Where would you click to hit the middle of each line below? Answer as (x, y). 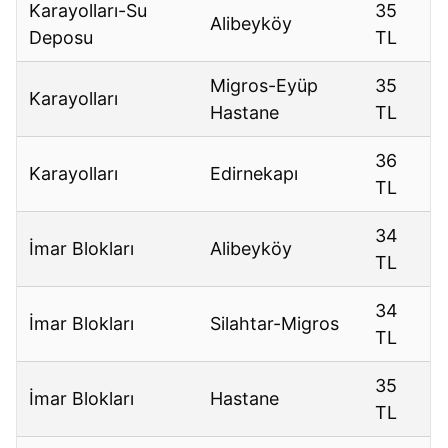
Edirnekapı (254, 174)
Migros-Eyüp (264, 86)
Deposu (61, 38)
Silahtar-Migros (275, 324)
